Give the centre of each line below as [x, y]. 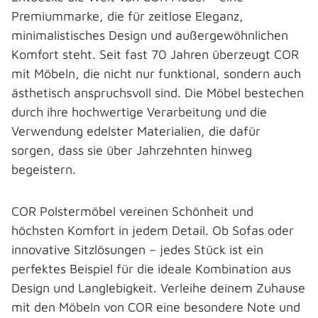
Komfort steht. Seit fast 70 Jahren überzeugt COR [155, 54]
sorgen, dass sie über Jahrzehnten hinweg [132, 150]
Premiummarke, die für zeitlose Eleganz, [127, 16]
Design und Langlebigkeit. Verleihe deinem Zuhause [158, 288]
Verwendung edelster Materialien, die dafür [136, 131]
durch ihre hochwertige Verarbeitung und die [139, 112]
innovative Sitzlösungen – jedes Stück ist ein [137, 250]
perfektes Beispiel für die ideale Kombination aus [151, 269]
